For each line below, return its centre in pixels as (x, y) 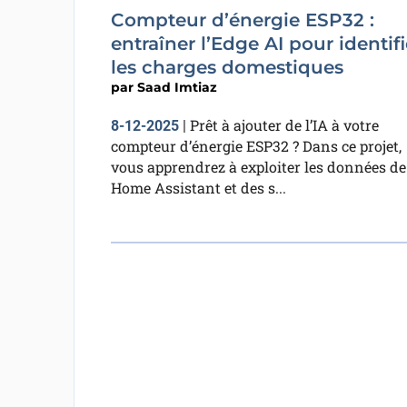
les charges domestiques (227, 67)
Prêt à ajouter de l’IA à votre (284, 125)
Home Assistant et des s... (198, 188)
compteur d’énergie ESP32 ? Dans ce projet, (256, 146)
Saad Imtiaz (177, 87)
